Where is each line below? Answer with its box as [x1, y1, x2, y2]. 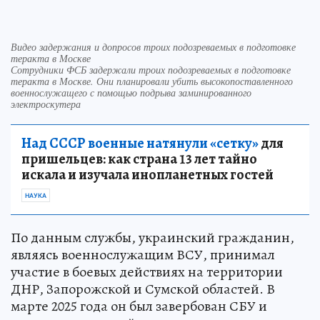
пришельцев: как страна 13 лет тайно [21, 149, 257, 169]
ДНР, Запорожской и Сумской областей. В [11, 279, 275, 299]
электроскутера [11, 96, 81, 111]
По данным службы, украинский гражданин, [11, 227, 294, 247]
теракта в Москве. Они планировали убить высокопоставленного [11, 74, 293, 88]
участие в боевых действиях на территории [11, 261, 283, 281]
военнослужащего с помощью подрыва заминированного [11, 85, 251, 99]
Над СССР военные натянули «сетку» [21, 133, 259, 153]
